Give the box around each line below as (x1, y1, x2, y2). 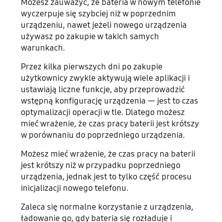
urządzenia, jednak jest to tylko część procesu (21, 171, 192, 182)
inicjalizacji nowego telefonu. (21, 183, 129, 194)
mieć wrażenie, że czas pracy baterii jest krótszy (21, 118, 199, 129)
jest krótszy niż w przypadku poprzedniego (21, 160, 181, 171)
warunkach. (21, 43, 65, 54)
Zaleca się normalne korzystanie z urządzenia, (21, 202, 194, 213)
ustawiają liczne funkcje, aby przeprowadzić (21, 84, 185, 95)
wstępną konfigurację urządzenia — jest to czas (21, 96, 199, 107)
